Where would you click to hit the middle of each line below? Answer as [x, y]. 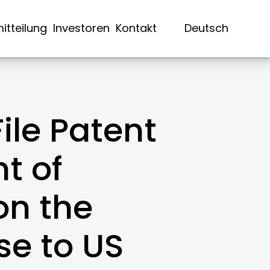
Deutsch [207, 28]
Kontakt [136, 28]
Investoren [81, 28]
